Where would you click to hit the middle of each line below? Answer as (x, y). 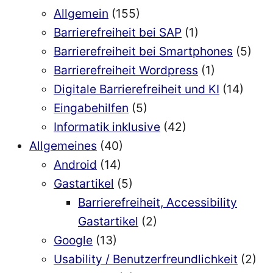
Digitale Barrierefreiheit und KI (136, 89)
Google (73, 240)
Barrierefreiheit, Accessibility (158, 203)
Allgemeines (63, 146)
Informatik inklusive (107, 127)
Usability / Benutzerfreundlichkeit (146, 259)
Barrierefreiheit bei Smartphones (143, 51)
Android (75, 165)
